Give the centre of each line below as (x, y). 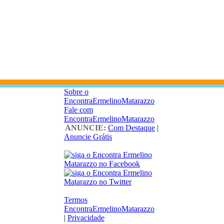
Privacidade (86, 218)
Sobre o (76, 92)
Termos (76, 200)
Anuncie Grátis (88, 137)
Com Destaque (131, 128)
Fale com (78, 110)
